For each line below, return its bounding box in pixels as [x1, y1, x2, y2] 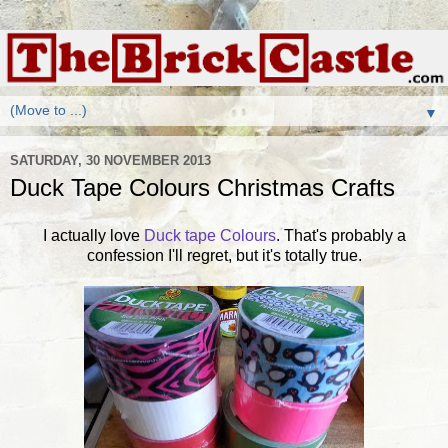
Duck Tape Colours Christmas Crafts [10, 174, 395, 201]
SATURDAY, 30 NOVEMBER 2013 [10, 152, 211, 168]
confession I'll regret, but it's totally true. [86, 246, 362, 264]
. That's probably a [275, 226, 406, 244]
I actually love [42, 226, 144, 244]
